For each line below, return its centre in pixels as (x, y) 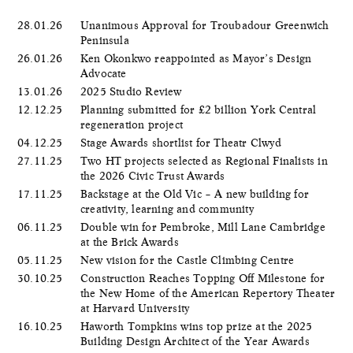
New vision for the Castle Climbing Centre (189, 260)
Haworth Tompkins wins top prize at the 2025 (197, 326)
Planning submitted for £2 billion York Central (199, 109)
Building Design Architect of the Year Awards (197, 341)
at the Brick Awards (131, 242)
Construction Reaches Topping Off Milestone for (203, 278)
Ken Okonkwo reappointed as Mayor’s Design (196, 58)
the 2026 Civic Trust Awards (154, 175)
